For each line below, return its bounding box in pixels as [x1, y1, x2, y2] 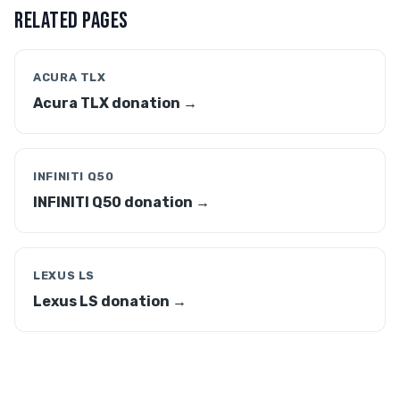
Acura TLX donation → [33, 95, 197, 112]
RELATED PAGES [14, 7, 129, 35]
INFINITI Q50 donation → [33, 194, 210, 211]
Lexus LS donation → [33, 293, 187, 310]
